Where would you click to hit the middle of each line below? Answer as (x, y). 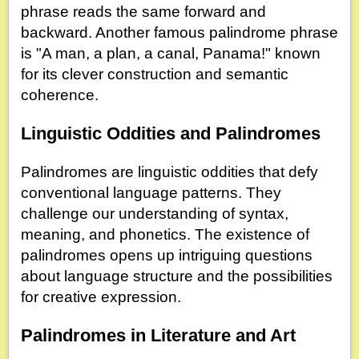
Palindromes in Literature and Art (158, 335)
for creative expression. (101, 296)
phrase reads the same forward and (143, 12)
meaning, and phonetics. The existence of (165, 234)
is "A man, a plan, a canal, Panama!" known (171, 54)
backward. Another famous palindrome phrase (179, 33)
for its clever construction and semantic (155, 75)
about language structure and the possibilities (177, 276)
